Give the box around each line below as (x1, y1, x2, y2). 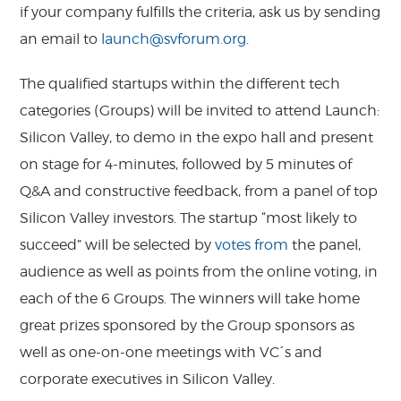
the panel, (288, 235, 362, 253)
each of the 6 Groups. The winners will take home (20, 289, 361, 307)
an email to (20, 30, 102, 47)
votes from (215, 235, 289, 253)
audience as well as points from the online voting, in (20, 262, 379, 280)
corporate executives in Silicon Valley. (20, 370, 276, 388)
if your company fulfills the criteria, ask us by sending (20, 3, 381, 21)
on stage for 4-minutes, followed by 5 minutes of (20, 155, 353, 173)
